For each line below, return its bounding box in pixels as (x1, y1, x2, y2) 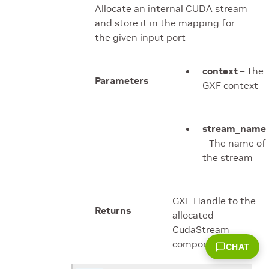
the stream (202, 151, 253, 164)
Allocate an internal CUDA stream (95, 2, 247, 15)
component (172, 238, 225, 250)
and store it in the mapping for (95, 17, 235, 29)
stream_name (202, 122, 266, 135)
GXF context (202, 79, 258, 92)
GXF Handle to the (172, 195, 256, 207)
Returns (95, 204, 131, 217)
